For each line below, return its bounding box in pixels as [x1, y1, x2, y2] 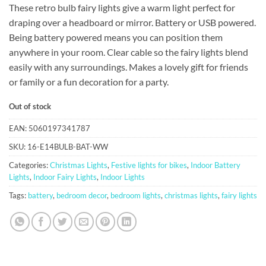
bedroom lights [110, 190, 161, 200]
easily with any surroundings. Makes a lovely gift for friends [9, 61, 248, 73]
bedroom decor [56, 190, 107, 200]
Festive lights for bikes [111, 160, 187, 170]
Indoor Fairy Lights [33, 172, 97, 182]
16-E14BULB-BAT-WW [27, 141, 108, 151]
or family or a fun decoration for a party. [9, 76, 169, 88]
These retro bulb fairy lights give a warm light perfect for [9, 2, 235, 14]
